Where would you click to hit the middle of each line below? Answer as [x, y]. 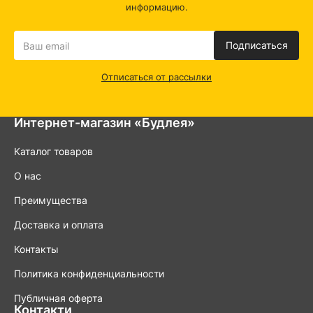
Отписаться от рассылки [156, 77]
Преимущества [51, 200]
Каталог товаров [53, 151]
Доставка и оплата [59, 225]
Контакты [36, 249]
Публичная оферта [58, 298]
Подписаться [256, 45]
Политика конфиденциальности [89, 274]
